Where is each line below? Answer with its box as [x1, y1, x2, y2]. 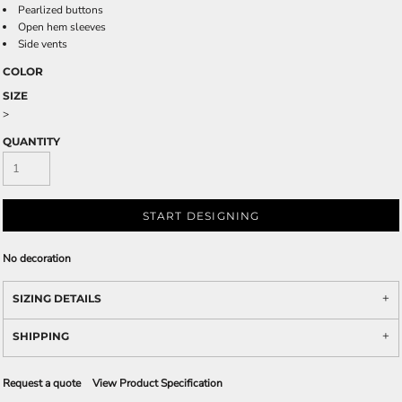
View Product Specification [92, 376, 223, 390]
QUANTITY [3, 135, 60, 148]
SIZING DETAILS [13, 292, 101, 305]
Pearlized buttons [18, 3, 103, 17]
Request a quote [3, 376, 81, 390]
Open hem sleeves [18, 20, 106, 34]
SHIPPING [13, 329, 69, 343]
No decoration [3, 251, 71, 266]
